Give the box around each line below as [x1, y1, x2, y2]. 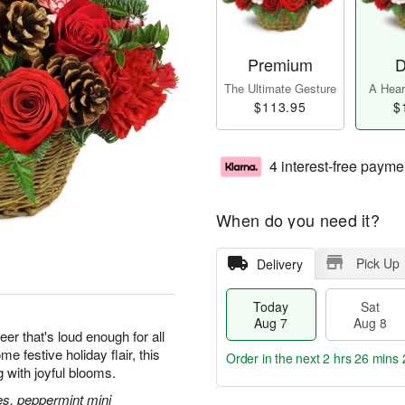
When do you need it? [216, 208, 380, 232]
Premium [248, 52, 313, 77]
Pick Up [355, 254, 400, 273]
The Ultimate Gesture [224, 80, 336, 98]
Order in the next [226, 349, 324, 368]
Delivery [256, 255, 303, 274]
